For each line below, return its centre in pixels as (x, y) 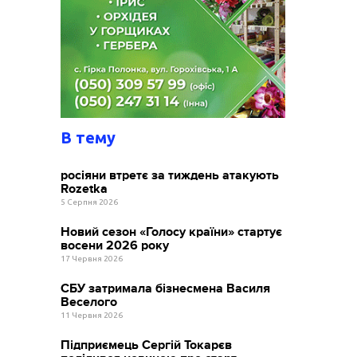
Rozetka (84, 188)
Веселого (89, 302)
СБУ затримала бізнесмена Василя (166, 288)
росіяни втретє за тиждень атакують (170, 175)
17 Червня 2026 (92, 258)
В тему (88, 137)
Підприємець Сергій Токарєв (147, 345)
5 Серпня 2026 (90, 202)
